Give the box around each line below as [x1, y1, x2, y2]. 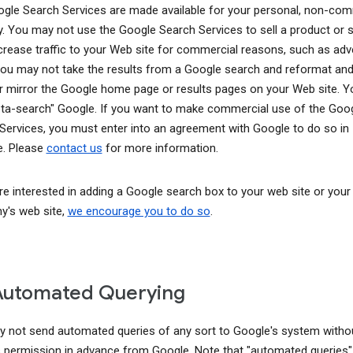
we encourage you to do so [67, 204, 210, 219]
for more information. [102, 141, 218, 156]
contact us [46, 141, 102, 156]
